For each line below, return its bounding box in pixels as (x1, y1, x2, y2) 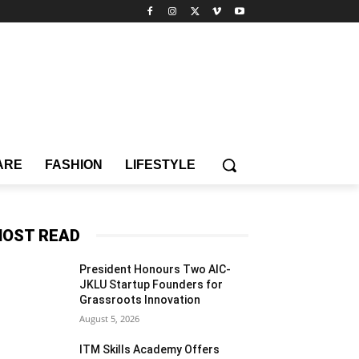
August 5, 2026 (79, 312, 140, 325)
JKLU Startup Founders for (79, 277, 224, 291)
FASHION (45, 157, 103, 171)
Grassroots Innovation (79, 292, 201, 306)
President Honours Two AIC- (79, 262, 232, 276)
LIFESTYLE (125, 157, 196, 171)
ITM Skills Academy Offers (79, 342, 220, 356)
